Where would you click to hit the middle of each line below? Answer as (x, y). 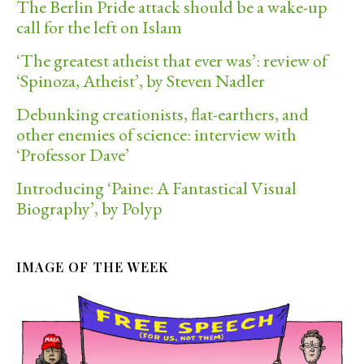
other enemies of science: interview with (156, 134)
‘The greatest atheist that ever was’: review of (172, 60)
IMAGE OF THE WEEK (93, 266)
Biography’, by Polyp (89, 208)
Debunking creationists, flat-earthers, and (162, 114)
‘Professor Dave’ (73, 154)
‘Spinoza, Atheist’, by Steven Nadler (141, 80)
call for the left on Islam (99, 27)
